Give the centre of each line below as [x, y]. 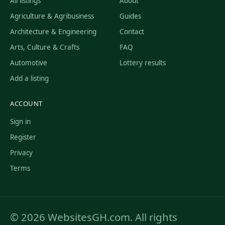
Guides [130, 16]
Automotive [29, 63]
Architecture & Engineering [53, 32]
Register [23, 137]
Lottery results [143, 63]
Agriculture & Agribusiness [52, 16]
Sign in [20, 122]
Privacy [21, 153]
